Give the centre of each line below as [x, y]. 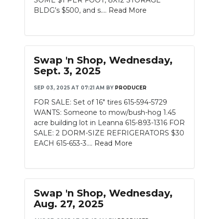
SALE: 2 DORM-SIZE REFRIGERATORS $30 [109, 133]
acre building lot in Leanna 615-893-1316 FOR [109, 123]
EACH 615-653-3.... [64, 143]
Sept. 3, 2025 [67, 71]
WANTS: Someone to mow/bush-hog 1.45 [105, 112]
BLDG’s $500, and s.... [71, 10]
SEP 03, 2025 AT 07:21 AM [69, 88]
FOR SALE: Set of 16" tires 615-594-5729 [100, 102]
